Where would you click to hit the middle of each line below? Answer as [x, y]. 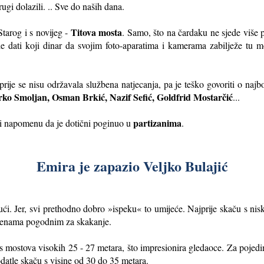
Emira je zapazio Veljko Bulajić [132, 166]
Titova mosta [96, 32]
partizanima [157, 123]
